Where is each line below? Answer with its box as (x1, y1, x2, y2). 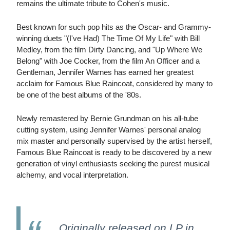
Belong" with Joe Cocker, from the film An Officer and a (16, 56, 200, 66)
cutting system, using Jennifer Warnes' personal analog (16, 125, 201, 135)
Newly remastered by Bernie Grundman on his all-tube (16, 114, 198, 123)
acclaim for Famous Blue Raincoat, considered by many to (16, 79, 213, 88)
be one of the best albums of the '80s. (16, 90, 141, 100)
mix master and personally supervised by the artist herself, (16, 137, 212, 146)
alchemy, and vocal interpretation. (16, 170, 128, 180)
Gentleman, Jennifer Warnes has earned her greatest (16, 68, 194, 77)
